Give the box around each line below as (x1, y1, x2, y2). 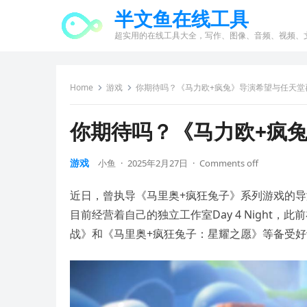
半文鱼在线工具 (114, 5, 249, 32)
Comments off (199, 157, 258, 169)
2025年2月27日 (127, 157, 188, 169)
